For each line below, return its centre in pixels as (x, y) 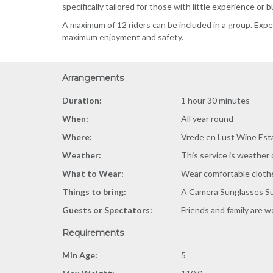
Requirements (93, 233)
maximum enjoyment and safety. (123, 37)
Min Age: (80, 255)
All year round (207, 119)
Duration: (82, 100)
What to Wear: (93, 173)
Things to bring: (94, 192)
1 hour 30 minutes (215, 100)
